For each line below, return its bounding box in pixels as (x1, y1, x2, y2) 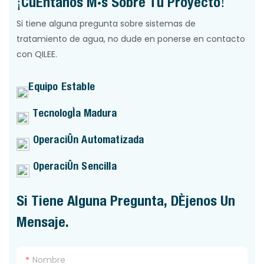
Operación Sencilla (29, 159, 117, 172)
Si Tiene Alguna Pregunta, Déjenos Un (16, 192, 236, 209)
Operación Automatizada (29, 133, 144, 146)
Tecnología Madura (32, 106, 117, 119)
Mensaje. (16, 213, 70, 230)
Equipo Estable (28, 80, 95, 93)
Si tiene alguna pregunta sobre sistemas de (16, 17, 196, 29)
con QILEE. (16, 48, 58, 60)
